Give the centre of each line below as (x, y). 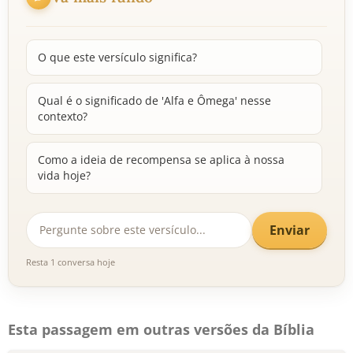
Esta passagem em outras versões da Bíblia (161, 329)
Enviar (290, 230)
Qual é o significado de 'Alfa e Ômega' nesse (154, 100)
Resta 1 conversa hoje (71, 262)
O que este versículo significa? (117, 57)
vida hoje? (64, 175)
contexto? (63, 116)
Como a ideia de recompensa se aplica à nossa (161, 160)
